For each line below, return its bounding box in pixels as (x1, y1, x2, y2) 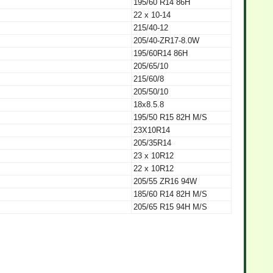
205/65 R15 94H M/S (133, 202, 207, 211)
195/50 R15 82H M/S (133, 112, 207, 122)
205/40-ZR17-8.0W (133, 35, 199, 45)
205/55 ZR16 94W (133, 176, 197, 186)
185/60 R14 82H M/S (133, 189, 207, 199)
